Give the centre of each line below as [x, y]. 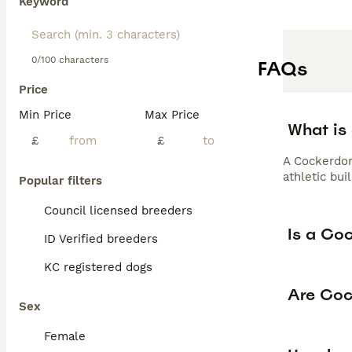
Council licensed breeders [118, 211]
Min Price [45, 115]
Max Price [172, 115]
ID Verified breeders [101, 239]
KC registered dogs [98, 267]
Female [65, 336]
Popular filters [60, 181]
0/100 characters [70, 60]
